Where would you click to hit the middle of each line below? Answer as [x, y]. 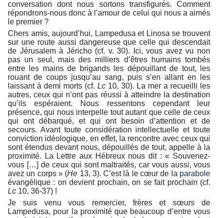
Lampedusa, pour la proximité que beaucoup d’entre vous [109, 212]
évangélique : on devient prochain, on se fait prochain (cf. [109, 182]
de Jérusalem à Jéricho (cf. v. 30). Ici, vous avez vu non [109, 51]
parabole [195, 174]
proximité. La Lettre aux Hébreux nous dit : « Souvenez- [109, 156]
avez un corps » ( [38, 174]
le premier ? [28, 22]
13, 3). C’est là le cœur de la [129, 174]
